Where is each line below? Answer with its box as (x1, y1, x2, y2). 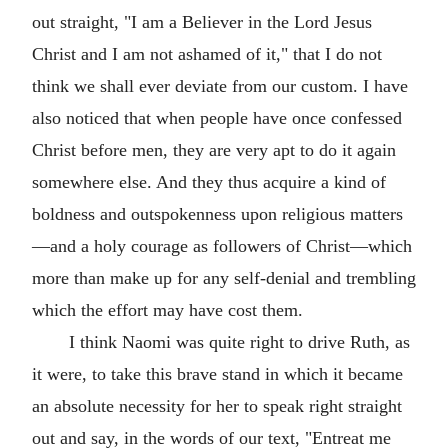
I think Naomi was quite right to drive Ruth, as (68, 332, 410, 352)
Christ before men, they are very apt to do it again (32, 140, 396, 160)
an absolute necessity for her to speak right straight (32, 396, 402, 416)
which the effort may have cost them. (32, 300, 303, 320)
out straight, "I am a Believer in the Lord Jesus (32, 12, 372, 32)
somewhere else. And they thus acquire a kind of (32, 172, 386, 192)
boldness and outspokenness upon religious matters (32, 204, 403, 224)
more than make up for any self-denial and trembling (32, 268, 416, 288)
